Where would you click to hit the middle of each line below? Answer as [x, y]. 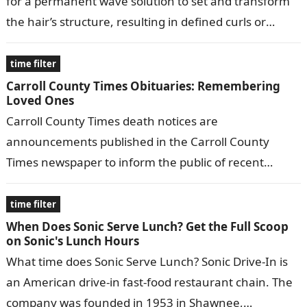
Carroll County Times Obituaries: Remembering [143, 86]
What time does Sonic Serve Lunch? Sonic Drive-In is [147, 262]
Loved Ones [40, 101]
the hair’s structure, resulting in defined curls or [136, 22]
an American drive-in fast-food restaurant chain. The [149, 282]
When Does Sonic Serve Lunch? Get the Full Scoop [147, 227]
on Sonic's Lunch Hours [72, 241]
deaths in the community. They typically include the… [150, 183]
